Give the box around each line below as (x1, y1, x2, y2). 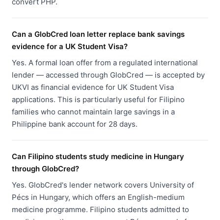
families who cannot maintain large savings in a (12, 107, 175, 116)
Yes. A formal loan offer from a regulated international (12, 58, 198, 67)
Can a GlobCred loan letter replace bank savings (12, 29, 185, 39)
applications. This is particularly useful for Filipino (12, 95, 185, 104)
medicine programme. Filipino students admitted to (12, 205, 189, 214)
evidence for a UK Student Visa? (12, 42, 128, 51)
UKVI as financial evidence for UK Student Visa (12, 82, 174, 92)
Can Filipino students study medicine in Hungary (12, 152, 184, 161)
